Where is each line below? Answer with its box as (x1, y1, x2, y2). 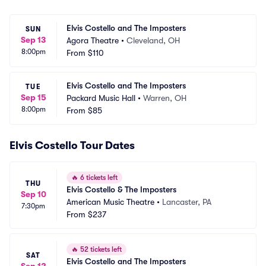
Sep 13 (21, 35, 46, 45)
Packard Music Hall (66, 93, 135, 103)
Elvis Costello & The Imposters (66, 185, 176, 194)
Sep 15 (20, 93, 46, 102)
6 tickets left (78, 173, 118, 182)
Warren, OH (143, 93, 186, 103)
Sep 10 (20, 189, 46, 199)
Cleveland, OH (126, 36, 180, 45)
